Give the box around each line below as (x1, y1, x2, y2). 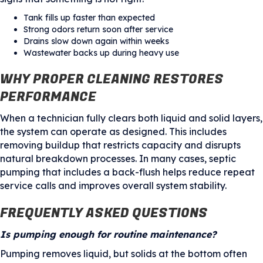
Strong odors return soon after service (23, 23, 173, 35)
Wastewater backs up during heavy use (23, 47, 179, 58)
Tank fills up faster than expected (23, 12, 155, 23)
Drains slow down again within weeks (23, 35, 169, 46)
